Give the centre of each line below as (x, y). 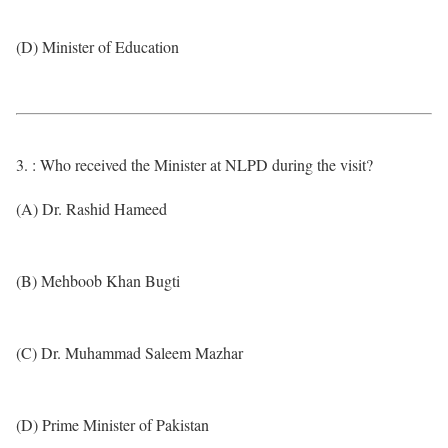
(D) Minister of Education (97, 46)
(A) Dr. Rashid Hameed (91, 208)
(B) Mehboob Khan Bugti (98, 280)
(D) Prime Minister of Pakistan (112, 424)
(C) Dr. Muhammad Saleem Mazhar (129, 352)
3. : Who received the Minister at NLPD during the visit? (194, 164)
